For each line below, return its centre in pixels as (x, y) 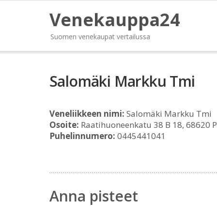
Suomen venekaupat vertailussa (100, 37)
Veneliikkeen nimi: (87, 114)
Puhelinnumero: (82, 136)
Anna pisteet (94, 196)
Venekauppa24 (115, 20)
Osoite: (64, 125)
